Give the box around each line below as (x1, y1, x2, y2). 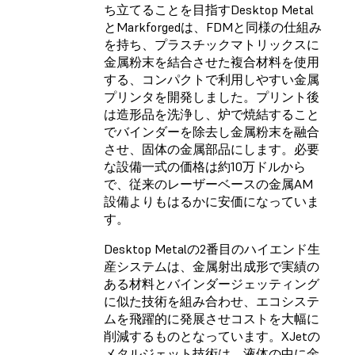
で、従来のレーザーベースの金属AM (104, 176, 313, 193)
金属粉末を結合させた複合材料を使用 (104, 54, 319, 71)
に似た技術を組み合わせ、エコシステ (104, 293, 319, 310)
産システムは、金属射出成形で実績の (104, 258, 319, 275)
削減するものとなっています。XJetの (104, 328, 320, 345)
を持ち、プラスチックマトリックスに (104, 36, 319, 53)
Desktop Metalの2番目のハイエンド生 (104, 241, 320, 258)
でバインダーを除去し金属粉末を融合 (104, 124, 319, 140)
